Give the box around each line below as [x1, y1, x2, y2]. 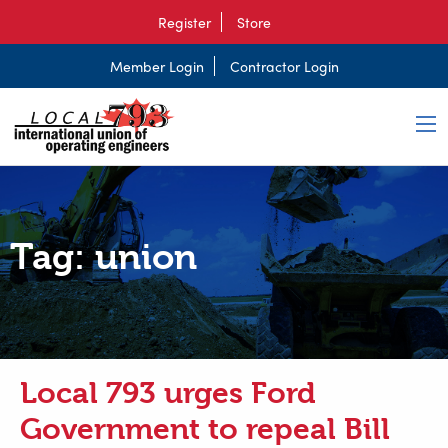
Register [157, 12, 211, 32]
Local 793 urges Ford [20, 376, 316, 411]
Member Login [109, 56, 204, 76]
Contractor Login [229, 56, 339, 76]
